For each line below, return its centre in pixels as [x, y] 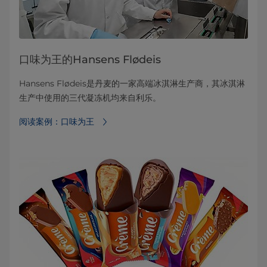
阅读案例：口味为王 [57, 122]
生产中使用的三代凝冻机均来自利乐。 [90, 98]
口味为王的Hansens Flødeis [90, 60]
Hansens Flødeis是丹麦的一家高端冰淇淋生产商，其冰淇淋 [132, 84]
